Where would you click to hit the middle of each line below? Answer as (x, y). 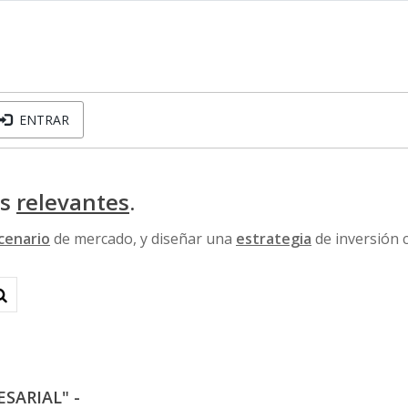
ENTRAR (40, 120)
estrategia (274, 239)
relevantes (73, 202)
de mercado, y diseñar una (143, 239)
